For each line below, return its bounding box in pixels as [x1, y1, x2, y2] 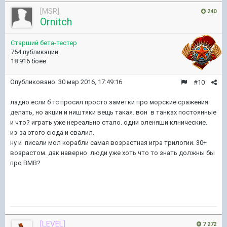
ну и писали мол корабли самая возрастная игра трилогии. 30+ [10, 139, 207, 146]
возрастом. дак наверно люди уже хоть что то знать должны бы [10, 149, 215, 157]
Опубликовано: [10, 78, 58, 86]
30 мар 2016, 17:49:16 [58, 78, 122, 86]
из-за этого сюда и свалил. [10, 129, 94, 136]
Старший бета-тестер [11, 39, 77, 47]
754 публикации [11, 48, 58, 56]
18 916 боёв [11, 57, 47, 65]
